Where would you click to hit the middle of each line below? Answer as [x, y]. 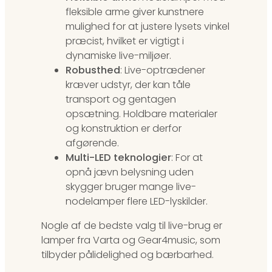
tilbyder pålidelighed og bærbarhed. [127, 255]
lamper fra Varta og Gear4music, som [131, 240]
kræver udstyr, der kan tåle [128, 84]
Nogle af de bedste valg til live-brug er [132, 226]
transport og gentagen [121, 99]
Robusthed [93, 70]
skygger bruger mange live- [131, 186]
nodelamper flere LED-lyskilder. [137, 201]
